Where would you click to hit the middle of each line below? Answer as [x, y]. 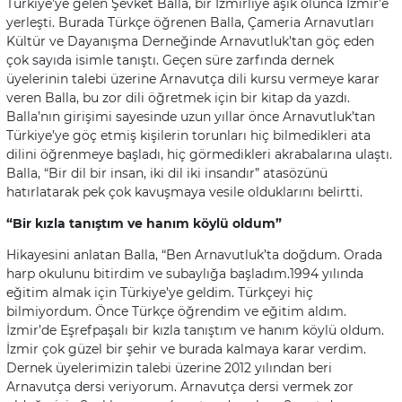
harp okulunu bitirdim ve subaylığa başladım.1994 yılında [185, 273]
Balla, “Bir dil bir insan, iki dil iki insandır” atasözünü [167, 173]
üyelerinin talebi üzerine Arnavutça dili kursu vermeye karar [193, 79]
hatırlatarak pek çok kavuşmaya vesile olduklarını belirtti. [184, 192]
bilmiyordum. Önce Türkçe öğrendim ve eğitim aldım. [176, 311]
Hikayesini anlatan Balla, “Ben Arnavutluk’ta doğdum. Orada [194, 254]
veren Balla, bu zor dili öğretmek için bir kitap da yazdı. [178, 97]
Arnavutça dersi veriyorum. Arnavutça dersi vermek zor [180, 386]
